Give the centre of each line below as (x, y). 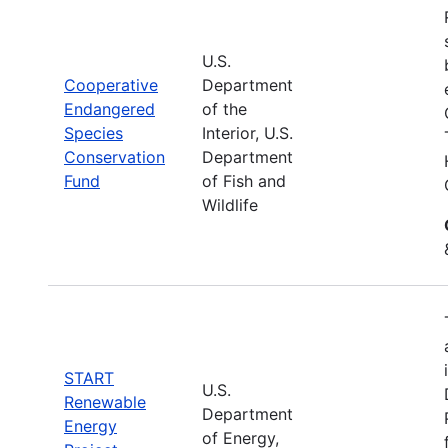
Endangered (109, 108)
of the (224, 108)
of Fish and (244, 180)
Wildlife (230, 204)
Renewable (105, 401)
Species (93, 132)
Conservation (114, 156)
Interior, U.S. (247, 132)
